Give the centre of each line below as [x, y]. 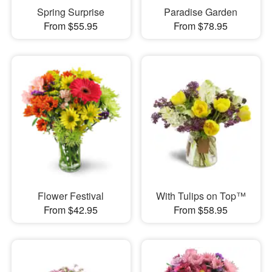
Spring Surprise [71, 12]
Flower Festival [71, 196]
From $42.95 [71, 210]
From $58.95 [201, 210]
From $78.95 [201, 25]
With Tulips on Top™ [201, 196]
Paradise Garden [201, 12]
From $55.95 [71, 25]
